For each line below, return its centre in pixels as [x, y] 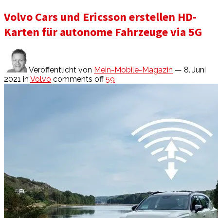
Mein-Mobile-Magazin [133, 70]
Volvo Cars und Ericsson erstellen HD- [100, 17]
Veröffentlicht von [61, 70]
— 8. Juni [190, 70]
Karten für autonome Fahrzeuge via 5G [103, 32]
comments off [78, 79]
